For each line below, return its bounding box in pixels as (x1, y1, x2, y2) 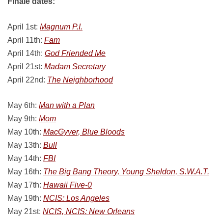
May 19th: (7, 194, 43, 202)
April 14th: (7, 49, 45, 57)
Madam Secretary (44, 62, 106, 71)
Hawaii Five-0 (43, 181, 92, 189)
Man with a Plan (39, 101, 95, 110)
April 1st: (7, 23, 40, 31)
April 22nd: (7, 76, 47, 84)
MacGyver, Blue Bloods (43, 128, 125, 136)
